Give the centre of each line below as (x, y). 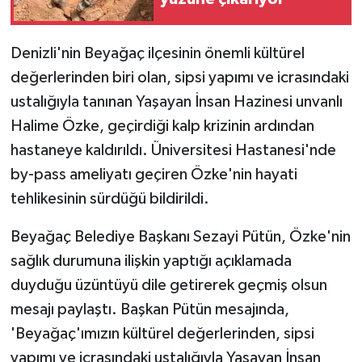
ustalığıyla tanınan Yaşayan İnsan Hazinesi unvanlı (176, 101)
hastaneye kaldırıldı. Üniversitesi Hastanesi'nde (173, 150)
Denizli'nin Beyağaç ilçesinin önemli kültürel (157, 53)
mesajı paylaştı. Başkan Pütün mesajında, (149, 309)
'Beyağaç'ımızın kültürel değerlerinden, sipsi (162, 333)
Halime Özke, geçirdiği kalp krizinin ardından (162, 126)
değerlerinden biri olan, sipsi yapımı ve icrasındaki (179, 77)
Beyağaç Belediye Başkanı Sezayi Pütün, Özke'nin (180, 236)
